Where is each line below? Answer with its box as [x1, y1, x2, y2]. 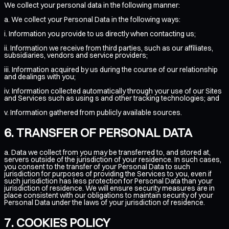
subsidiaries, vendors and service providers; [4, 50, 148, 60]
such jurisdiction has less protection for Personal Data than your [4, 176, 213, 186]
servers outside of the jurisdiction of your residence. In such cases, [4, 154, 221, 164]
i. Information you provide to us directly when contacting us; [4, 29, 196, 38]
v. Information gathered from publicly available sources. [4, 107, 182, 117]
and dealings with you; [4, 72, 76, 81]
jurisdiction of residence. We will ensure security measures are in [4, 183, 215, 193]
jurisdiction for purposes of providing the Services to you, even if [4, 169, 212, 178]
